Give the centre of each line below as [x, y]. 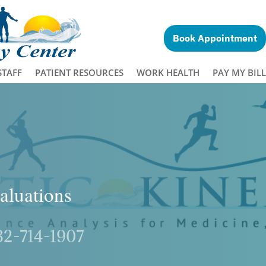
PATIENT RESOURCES [79, 73]
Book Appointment [215, 38]
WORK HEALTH [168, 73]
